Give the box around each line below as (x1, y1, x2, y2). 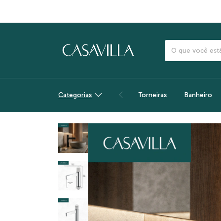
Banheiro (184, 90, 212, 99)
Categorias (58, 90, 92, 99)
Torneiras (138, 90, 167, 99)
